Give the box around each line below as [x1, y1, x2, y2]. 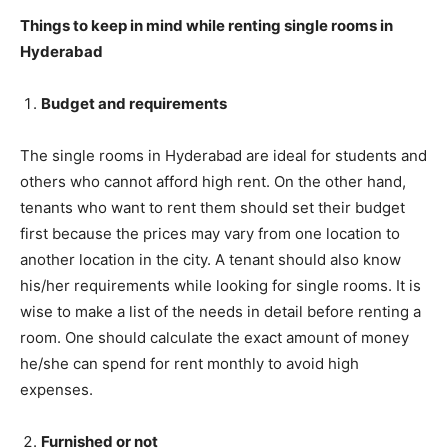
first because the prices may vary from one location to [20, 223, 400, 243]
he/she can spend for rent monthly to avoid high [20, 353, 359, 373]
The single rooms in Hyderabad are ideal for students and [20, 145, 427, 165]
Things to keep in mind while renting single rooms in [20, 15, 393, 35]
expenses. [20, 379, 93, 399]
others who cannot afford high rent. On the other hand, [20, 171, 406, 191]
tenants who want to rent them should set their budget [20, 197, 405, 217]
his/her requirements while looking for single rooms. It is [20, 275, 421, 295]
